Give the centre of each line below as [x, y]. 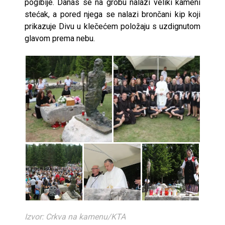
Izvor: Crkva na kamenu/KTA [75, 216]
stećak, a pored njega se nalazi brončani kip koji [113, 14]
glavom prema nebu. [60, 38]
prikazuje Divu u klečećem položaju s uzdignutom [113, 26]
